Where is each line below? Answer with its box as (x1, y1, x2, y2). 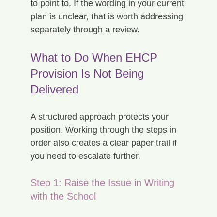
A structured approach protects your (30, 111, 171, 122)
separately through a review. (30, 24, 139, 34)
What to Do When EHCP (30, 50, 161, 64)
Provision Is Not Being (30, 66, 147, 80)
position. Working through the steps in (30, 124, 179, 135)
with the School (30, 190, 96, 201)
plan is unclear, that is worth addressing (30, 11, 186, 21)
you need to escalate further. (30, 151, 140, 161)
